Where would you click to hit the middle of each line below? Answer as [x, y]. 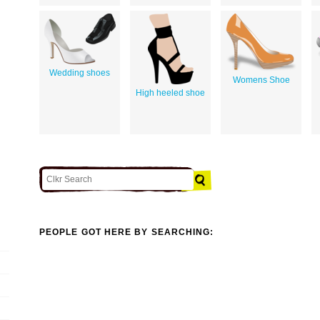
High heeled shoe [170, 92]
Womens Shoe [261, 80]
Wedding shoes [80, 72]
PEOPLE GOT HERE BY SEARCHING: [127, 232]
